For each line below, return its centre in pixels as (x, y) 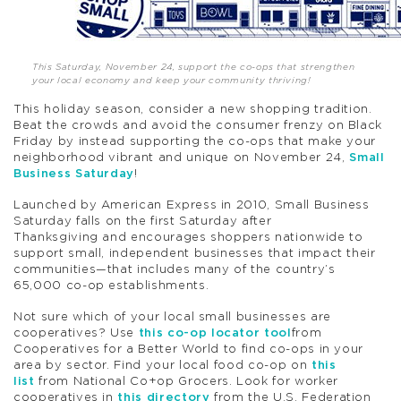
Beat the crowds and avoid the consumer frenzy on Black (198, 125)
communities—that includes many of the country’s (175, 269)
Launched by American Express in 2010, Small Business (192, 205)
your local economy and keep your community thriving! (171, 80)
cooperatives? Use (76, 334)
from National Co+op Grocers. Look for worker (186, 382)
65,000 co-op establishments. (111, 286)
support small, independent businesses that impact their (195, 253)
